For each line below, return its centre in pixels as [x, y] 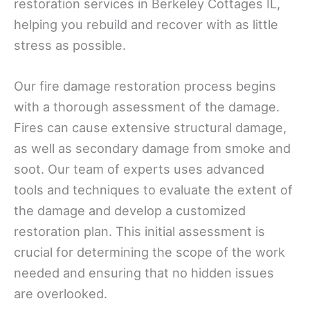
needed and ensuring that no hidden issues [144, 273]
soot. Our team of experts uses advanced [139, 169]
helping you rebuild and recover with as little [146, 25]
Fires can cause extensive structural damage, [150, 128]
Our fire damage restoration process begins [145, 86]
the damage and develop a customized [130, 211]
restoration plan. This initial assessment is [139, 231]
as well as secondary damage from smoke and [152, 148]
